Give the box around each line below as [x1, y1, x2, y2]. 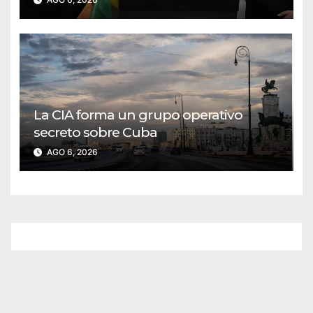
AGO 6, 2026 [44, 146, 98, 157]
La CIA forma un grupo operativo [33, 105, 243, 123]
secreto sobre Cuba [33, 123, 158, 140]
